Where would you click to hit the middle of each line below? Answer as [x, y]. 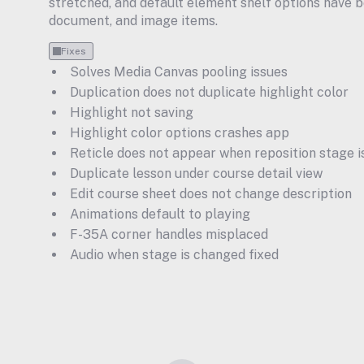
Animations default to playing [160, 214]
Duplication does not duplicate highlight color [209, 92]
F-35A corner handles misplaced [169, 234]
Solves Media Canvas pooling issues [179, 72]
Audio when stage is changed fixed [174, 255]
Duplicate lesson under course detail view [196, 173]
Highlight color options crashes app [180, 133]
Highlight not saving [132, 113]
